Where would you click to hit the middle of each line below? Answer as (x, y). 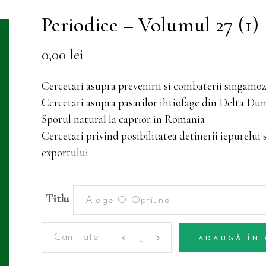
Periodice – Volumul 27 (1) (151, 25)
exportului (65, 152)
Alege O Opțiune (128, 200)
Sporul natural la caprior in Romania (123, 119)
